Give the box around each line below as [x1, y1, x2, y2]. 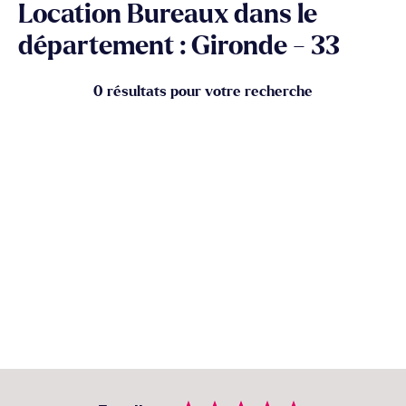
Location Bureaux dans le [18, 2, 317, 28]
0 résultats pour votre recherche [93, 84, 313, 99]
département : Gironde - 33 [18, 34, 340, 60]
